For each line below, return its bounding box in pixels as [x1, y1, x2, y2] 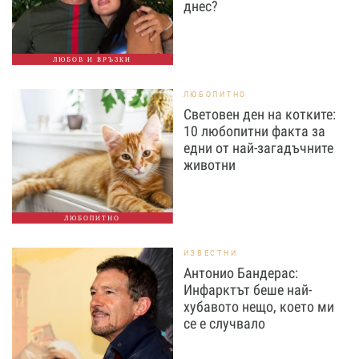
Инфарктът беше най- [183, 281, 312, 298]
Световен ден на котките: [183, 106, 336, 123]
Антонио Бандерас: [183, 264, 298, 281]
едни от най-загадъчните [183, 139, 333, 156]
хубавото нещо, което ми [183, 298, 334, 315]
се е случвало [183, 315, 265, 332]
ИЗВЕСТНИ [183, 248, 238, 258]
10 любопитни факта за [183, 123, 325, 139]
